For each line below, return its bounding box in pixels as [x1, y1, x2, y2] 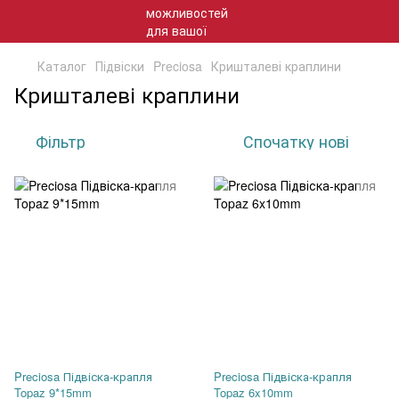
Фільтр [36, 129, 85, 152]
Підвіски [95, 57, 144, 75]
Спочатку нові [243, 129, 349, 152]
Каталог [37, 57, 86, 75]
